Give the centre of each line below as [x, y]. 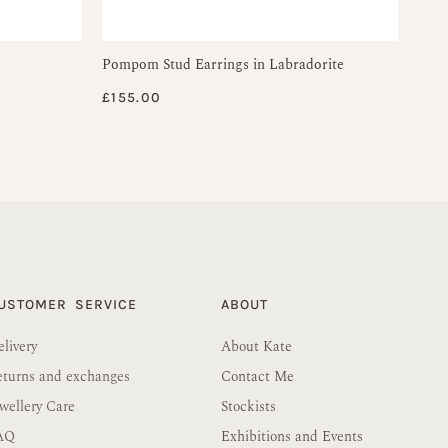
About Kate [257, 347]
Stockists [249, 407]
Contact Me [258, 377]
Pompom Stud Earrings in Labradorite [223, 65]
